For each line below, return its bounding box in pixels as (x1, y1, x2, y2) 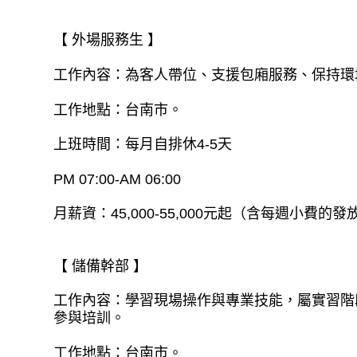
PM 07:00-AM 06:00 (53, 171, 182, 187)
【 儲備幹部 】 (53, 257, 148, 274)
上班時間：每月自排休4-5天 (53, 136, 233, 153)
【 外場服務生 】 (53, 32, 163, 49)
